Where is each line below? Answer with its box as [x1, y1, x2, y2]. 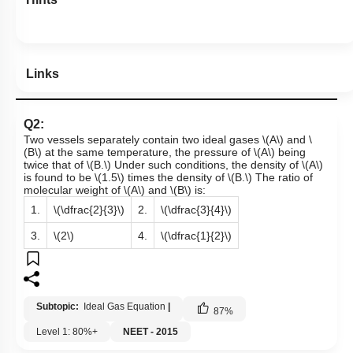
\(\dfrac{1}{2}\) [161, 229, 232, 243]
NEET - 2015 [123, 326, 178, 338]
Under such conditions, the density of [111, 158, 302, 172]
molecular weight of [24, 184, 124, 197]
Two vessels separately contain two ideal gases [24, 133, 262, 147]
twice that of [24, 158, 87, 172]
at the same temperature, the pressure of [42, 146, 254, 159]
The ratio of [252, 171, 313, 184]
